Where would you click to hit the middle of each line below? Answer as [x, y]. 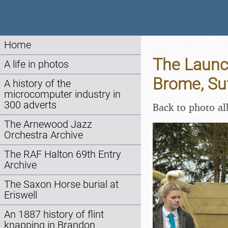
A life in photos [36, 64]
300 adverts [30, 105]
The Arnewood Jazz [48, 124]
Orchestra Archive [44, 135]
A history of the [37, 84]
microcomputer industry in [62, 94]
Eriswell [21, 195]
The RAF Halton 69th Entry [63, 154]
